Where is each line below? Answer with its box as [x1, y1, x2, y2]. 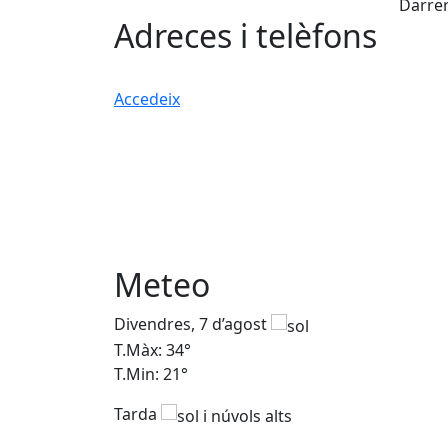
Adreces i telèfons [114, 13, 377, 57]
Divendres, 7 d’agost [114, 313, 271, 336]
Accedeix [114, 87, 180, 110]
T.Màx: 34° [114, 338, 191, 361]
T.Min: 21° [114, 362, 188, 385]
